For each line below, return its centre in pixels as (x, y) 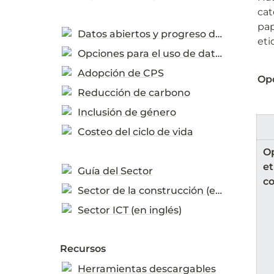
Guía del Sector (115, 171)
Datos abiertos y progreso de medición (218, 34)
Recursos (83, 249)
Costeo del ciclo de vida (135, 132)
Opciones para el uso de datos (218, 54)
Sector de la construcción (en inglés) (218, 191)
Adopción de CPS (120, 73)
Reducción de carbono (134, 93)
